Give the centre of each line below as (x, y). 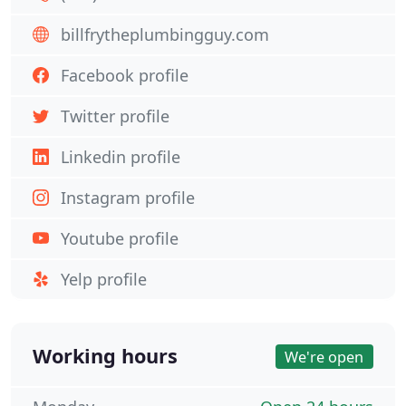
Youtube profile (120, 238)
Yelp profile (104, 279)
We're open (324, 357)
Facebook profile (125, 75)
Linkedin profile (121, 157)
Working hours (105, 356)
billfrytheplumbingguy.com (165, 34)
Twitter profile (115, 116)
